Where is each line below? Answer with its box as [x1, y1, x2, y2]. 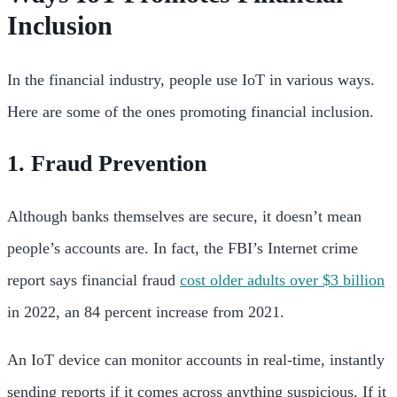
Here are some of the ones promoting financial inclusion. [7, 103, 378, 121]
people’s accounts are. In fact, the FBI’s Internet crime [7, 239, 358, 258]
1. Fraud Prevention [7, 151, 206, 177]
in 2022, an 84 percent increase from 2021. [7, 303, 289, 322]
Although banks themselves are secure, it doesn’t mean [7, 207, 362, 226]
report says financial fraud [7, 271, 180, 290]
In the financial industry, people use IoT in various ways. [7, 71, 375, 90]
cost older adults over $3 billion [180, 271, 385, 290]
